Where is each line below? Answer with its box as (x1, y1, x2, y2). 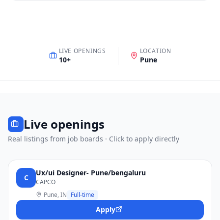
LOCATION (139, 47, 171, 55)
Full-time (71, 191, 94, 199)
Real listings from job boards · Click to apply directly (8, 134, 179, 143)
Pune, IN (44, 191, 67, 199)
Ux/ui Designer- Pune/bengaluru (36, 168, 146, 177)
